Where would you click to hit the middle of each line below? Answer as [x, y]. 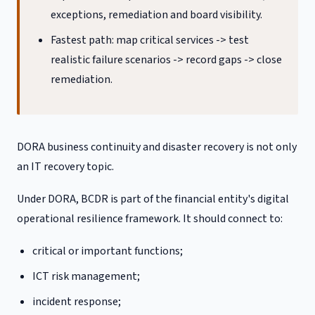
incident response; [77, 302]
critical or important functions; [108, 251]
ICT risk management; [86, 276]
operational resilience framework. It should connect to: [150, 219]
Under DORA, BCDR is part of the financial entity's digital [153, 199]
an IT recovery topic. [65, 167]
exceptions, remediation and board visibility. [157, 15]
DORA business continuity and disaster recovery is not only [157, 147]
